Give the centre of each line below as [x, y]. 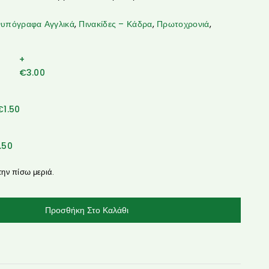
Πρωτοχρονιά [183, 24]
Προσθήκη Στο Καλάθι [86, 210]
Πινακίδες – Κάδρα [116, 24]
